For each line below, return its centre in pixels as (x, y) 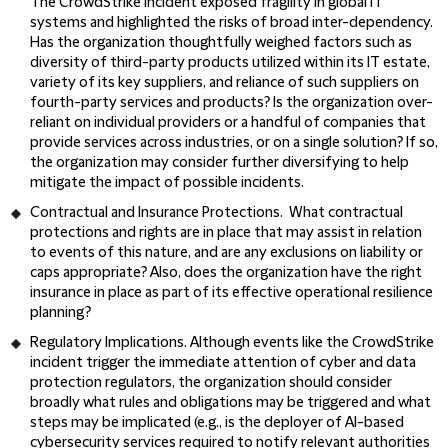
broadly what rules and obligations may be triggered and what (230, 403)
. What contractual (341, 213)
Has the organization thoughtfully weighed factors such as (221, 43)
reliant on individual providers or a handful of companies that (228, 123)
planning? (60, 313)
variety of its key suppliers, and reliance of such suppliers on (224, 83)
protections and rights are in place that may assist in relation (226, 233)
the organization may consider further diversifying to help (219, 163)
